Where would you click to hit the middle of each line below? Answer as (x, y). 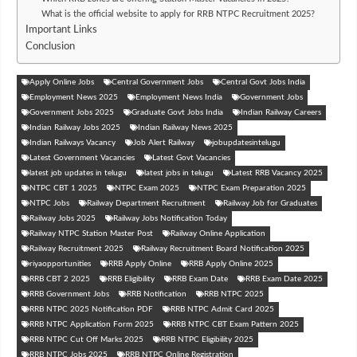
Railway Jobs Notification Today (170, 218)
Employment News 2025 (74, 97)
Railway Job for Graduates (270, 203)
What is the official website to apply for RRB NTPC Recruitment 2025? (178, 14)
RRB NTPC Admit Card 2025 (222, 309)
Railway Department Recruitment (146, 203)
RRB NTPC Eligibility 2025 (207, 339)
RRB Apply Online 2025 (231, 263)
